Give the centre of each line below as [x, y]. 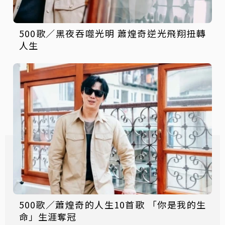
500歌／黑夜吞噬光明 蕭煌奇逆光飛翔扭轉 [113, 33]
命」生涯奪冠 [48, 217]
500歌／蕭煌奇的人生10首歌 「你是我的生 [113, 205]
